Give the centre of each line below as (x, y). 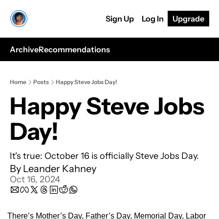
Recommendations (74, 49)
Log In (153, 19)
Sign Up (120, 19)
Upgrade (188, 19)
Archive (24, 49)
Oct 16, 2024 (35, 179)
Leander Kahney (60, 169)
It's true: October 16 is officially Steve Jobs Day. (104, 156)
